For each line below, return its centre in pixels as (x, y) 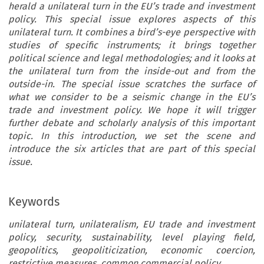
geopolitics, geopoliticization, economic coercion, (132, 250)
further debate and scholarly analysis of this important (132, 123)
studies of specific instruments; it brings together (132, 45)
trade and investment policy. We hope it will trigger (132, 110)
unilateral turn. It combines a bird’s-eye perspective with (132, 32)
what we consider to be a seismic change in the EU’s (132, 97)
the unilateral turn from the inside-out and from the (132, 71)
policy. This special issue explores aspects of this (132, 19)
